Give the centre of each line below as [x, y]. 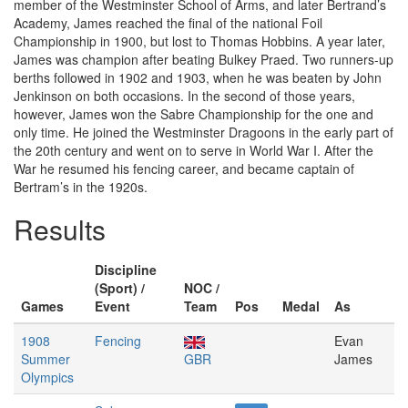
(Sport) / [120, 288]
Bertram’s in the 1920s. [81, 187]
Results [60, 229]
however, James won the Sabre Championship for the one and [194, 114]
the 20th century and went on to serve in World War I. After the [194, 150]
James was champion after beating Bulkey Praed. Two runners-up [204, 59]
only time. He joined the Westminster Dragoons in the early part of [204, 132]
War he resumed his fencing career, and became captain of [184, 168]
